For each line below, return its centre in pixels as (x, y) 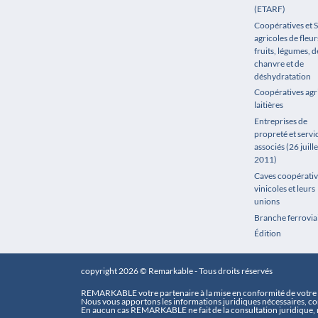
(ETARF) (270, 9)
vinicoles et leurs (285, 188)
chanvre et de (279, 63)
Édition (268, 234)
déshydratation (283, 76)
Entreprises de (281, 121)
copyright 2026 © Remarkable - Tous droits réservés (177, 270)
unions (267, 201)
